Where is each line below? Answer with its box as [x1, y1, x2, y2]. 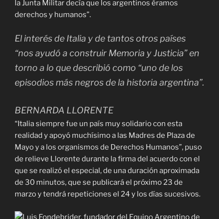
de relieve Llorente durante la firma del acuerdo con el [15, 154, 200, 164]
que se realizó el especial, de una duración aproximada [15, 166, 199, 175]
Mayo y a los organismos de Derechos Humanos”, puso [15, 143, 202, 152]
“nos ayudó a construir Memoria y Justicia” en [15, 48, 199, 59]
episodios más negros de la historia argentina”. [15, 77, 204, 88]
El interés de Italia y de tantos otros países [15, 33, 186, 44]
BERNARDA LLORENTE [15, 105, 113, 116]
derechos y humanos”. [15, 10, 91, 19]
